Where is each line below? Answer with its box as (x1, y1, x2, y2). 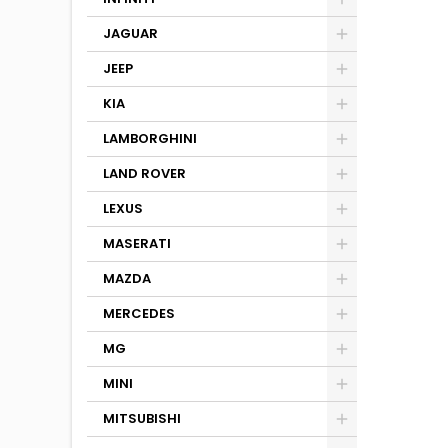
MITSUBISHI (103, 409, 181, 428)
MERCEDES (103, 304, 175, 323)
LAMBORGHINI (103, 129, 197, 148)
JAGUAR (103, 24, 158, 43)
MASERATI (103, 234, 171, 253)
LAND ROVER (103, 164, 186, 183)
